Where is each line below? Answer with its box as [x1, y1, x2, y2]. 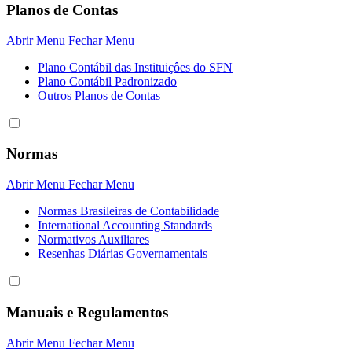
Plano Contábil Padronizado [38, 74, 177, 88]
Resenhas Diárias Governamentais [38, 247, 207, 261]
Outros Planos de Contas [38, 88, 160, 102]
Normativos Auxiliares [38, 233, 149, 247]
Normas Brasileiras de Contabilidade [38, 204, 219, 218]
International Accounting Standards [38, 218, 212, 233]
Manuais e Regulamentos [6, 303, 168, 321]
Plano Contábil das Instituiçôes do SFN [38, 60, 233, 74]
